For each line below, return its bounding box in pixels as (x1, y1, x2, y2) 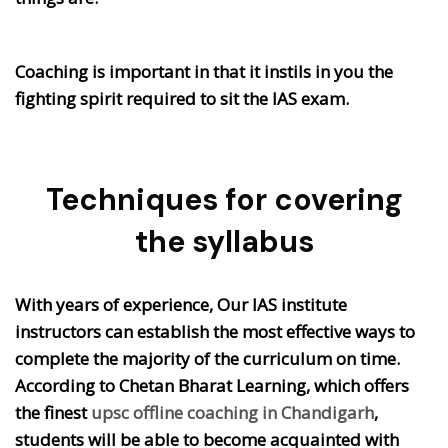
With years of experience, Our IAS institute (15, 292, 347, 316)
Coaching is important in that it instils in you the (15, 59, 393, 83)
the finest (15, 400, 91, 424)
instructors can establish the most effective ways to (15, 319, 415, 343)
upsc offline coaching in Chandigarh (91, 400, 374, 424)
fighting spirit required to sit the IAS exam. (15, 86, 349, 110)
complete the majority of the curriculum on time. (15, 346, 400, 370)
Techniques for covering (45, 179, 403, 219)
